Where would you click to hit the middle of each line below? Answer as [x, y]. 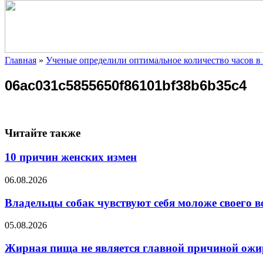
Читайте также [43, 133]
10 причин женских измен [71, 157]
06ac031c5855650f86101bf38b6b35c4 [126, 85]
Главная [21, 60]
